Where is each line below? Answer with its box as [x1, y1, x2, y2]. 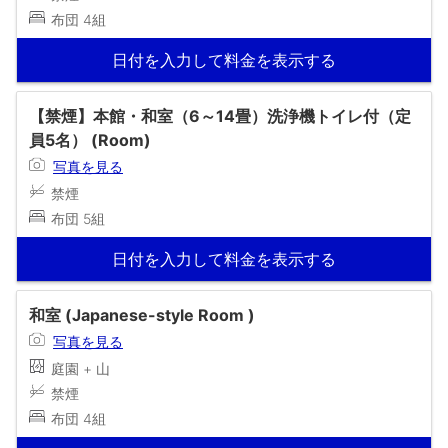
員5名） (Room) [29, 129, 151, 150]
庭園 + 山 [51, 359, 110, 377]
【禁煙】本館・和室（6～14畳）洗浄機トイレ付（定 [29, 105, 411, 126]
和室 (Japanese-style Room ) [29, 304, 255, 325]
